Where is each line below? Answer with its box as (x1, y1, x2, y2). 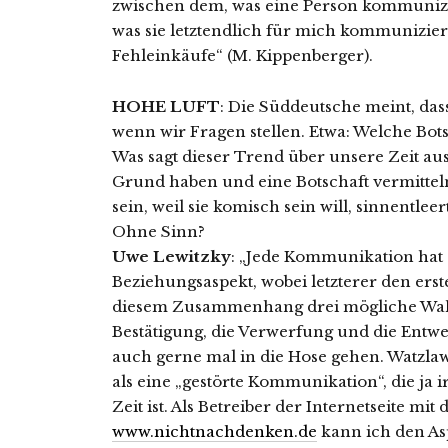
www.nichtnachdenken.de (112, 422, 317, 442)
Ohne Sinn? (112, 222, 205, 242)
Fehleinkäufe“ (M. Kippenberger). (112, 46, 373, 66)
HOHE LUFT (112, 97, 220, 117)
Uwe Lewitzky (112, 247, 231, 267)
